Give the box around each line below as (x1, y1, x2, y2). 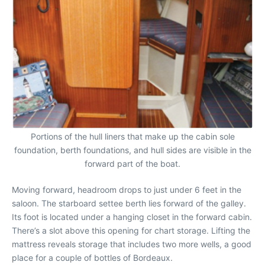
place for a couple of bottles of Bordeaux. (12, 252, 173, 263)
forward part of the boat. (85, 158, 180, 169)
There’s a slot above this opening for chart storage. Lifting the (12, 225, 250, 235)
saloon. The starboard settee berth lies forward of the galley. (12, 198, 246, 208)
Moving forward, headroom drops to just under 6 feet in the (12, 184, 241, 195)
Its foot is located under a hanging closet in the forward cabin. (12, 211, 252, 222)
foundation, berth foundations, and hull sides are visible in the (14, 144, 251, 155)
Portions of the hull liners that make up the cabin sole (30, 131, 235, 141)
